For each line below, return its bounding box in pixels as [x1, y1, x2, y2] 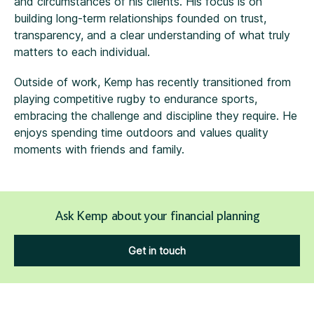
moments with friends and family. [14, 142, 184, 157]
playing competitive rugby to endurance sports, [14, 92, 257, 107]
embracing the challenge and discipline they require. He [14, 109, 297, 123]
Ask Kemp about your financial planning [54, 211, 260, 224]
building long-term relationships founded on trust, [14, 11, 266, 26]
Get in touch [128, 245, 186, 257]
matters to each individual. [14, 45, 150, 60]
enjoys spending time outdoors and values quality [14, 125, 268, 140]
